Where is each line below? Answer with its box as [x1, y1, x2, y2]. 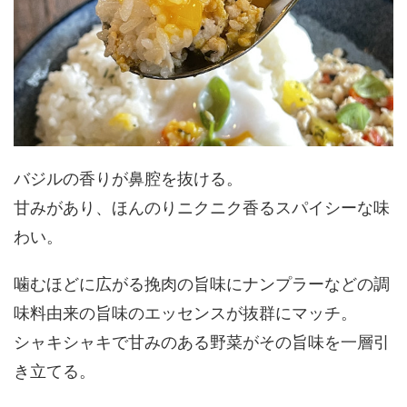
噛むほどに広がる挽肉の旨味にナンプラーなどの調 [14, 273, 390, 293]
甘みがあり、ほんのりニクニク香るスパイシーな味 [14, 197, 390, 217]
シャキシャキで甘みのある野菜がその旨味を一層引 [14, 332, 390, 352]
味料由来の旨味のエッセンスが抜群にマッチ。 [14, 303, 357, 323]
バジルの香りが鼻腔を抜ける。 [14, 168, 243, 188]
